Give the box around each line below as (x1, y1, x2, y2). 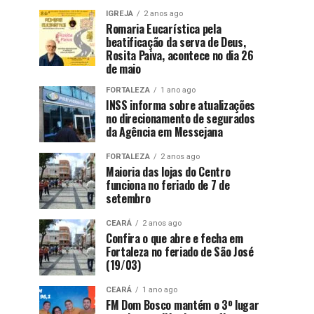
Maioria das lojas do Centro (106, 163, 231, 181)
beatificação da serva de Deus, (106, 34, 246, 51)
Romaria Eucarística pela (106, 20, 221, 38)
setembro (106, 190, 151, 207)
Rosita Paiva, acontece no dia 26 (106, 47, 254, 64)
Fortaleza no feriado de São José (106, 243, 254, 261)
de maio (106, 60, 141, 78)
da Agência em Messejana (106, 123, 223, 141)
